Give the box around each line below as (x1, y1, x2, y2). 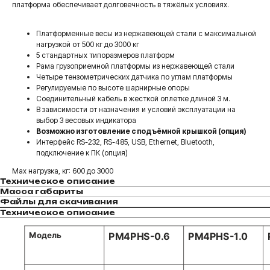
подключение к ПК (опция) (36, 148, 128, 157)
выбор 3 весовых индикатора (36, 115, 136, 125)
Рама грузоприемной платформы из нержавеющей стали (36, 61, 234, 71)
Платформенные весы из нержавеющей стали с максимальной (36, 28, 256, 38)
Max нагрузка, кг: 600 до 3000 (12, 166, 113, 175)
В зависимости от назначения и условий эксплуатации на (36, 104, 236, 114)
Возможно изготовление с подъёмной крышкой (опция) (36, 126, 246, 136)
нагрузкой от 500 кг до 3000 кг (36, 39, 139, 49)
